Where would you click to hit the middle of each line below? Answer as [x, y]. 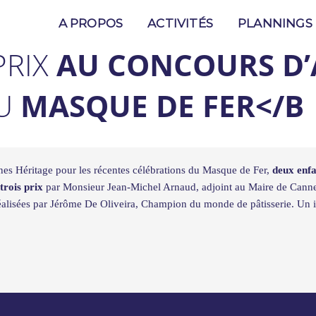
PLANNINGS [275, 23]
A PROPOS [91, 23]
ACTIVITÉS [180, 23]
